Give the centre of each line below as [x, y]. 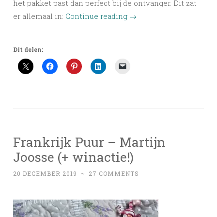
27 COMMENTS [114, 174]
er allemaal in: [39, 16]
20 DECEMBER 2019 [45, 174]
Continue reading [97, 16]
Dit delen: [28, 50]
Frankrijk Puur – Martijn [89, 142]
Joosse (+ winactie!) [73, 157]
